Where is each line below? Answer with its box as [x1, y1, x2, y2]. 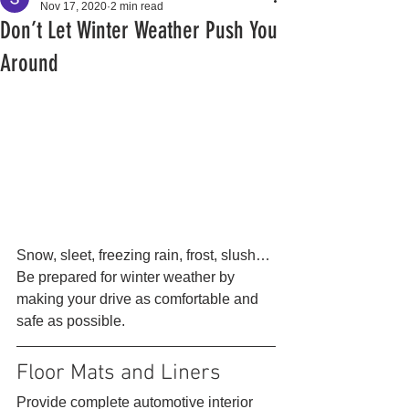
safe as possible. [16, 312, 129, 329]
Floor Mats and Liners [16, 360, 226, 386]
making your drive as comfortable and [16, 290, 262, 307]
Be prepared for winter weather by [16, 268, 238, 285]
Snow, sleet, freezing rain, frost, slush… [16, 246, 274, 263]
